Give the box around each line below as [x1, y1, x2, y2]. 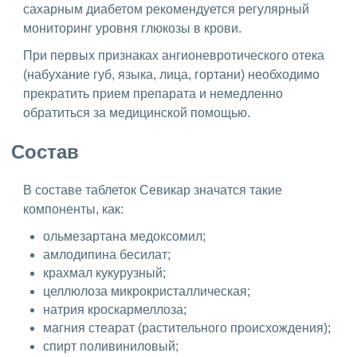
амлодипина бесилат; [43, 248, 171, 262]
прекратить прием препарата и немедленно [23, 86, 283, 100]
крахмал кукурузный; [43, 266, 166, 280]
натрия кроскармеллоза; [43, 303, 186, 317]
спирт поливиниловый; [43, 339, 178, 354]
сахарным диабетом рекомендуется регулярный [23, 2, 309, 16]
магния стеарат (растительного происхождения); [43, 321, 331, 335]
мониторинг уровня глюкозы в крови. [23, 21, 241, 35]
